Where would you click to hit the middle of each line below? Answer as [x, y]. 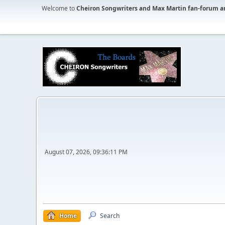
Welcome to [59, 8]
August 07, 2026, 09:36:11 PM [86, 152]
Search [110, 216]
